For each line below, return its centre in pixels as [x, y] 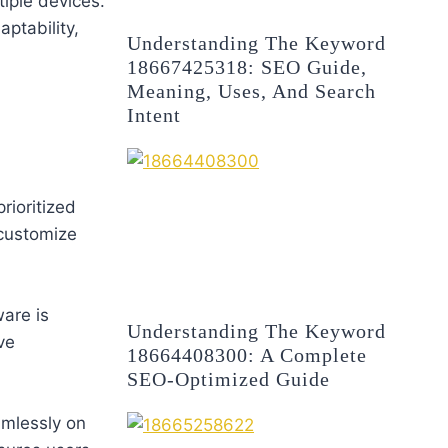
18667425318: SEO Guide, [247, 66]
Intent [154, 114]
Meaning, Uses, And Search [252, 90]
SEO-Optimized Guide [229, 379]
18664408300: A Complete [247, 355]
